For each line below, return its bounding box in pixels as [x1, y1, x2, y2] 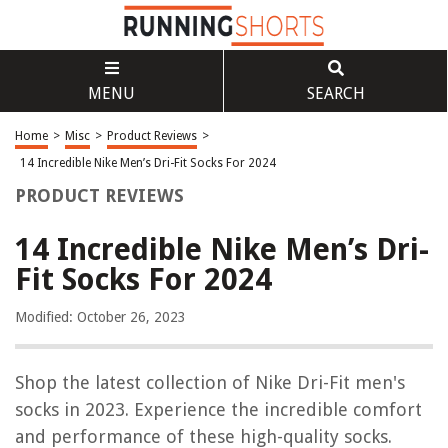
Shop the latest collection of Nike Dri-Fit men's [15, 372, 405, 393]
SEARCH [306, 84, 365, 103]
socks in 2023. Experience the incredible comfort [15, 399, 422, 420]
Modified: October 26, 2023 [15, 309, 186, 325]
